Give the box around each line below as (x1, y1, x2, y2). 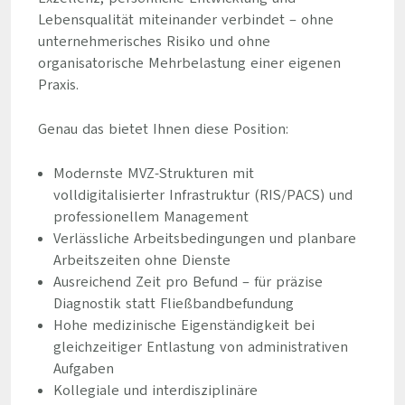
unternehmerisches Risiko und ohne (37, 32, 270, 52)
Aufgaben (52, 359, 114, 379)
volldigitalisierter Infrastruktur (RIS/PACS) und (52, 185, 353, 205)
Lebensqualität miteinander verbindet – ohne (37, 10, 334, 30)
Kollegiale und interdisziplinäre (52, 381, 258, 400)
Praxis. (37, 75, 79, 95)
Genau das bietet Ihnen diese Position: (37, 119, 288, 139)
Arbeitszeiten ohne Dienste (52, 250, 231, 270)
